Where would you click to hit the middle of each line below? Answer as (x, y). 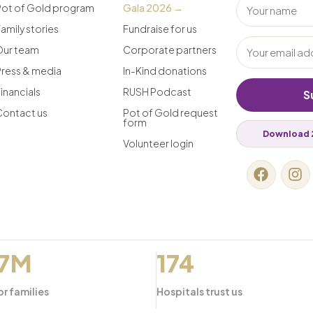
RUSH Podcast (157, 91)
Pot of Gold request (170, 112)
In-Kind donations (165, 70)
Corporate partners (169, 49)
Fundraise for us (160, 28)
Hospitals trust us (200, 291)
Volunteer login (158, 143)
